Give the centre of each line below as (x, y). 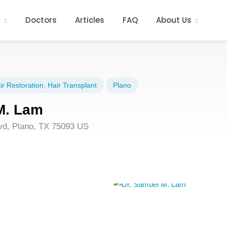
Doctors (41, 20)
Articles (90, 20)
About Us (174, 20)
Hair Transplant (72, 85)
